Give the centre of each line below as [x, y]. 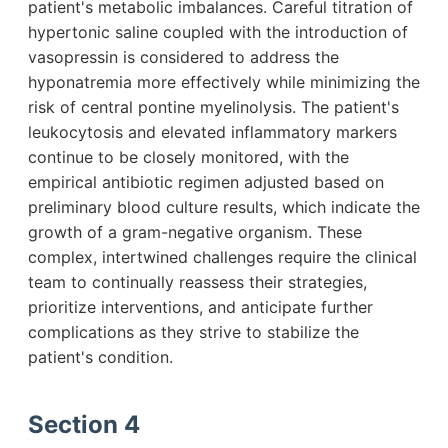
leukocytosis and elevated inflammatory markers [212, 132]
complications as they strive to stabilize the [193, 332]
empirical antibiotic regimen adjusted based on [206, 182]
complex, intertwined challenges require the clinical [222, 257]
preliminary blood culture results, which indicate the [224, 207]
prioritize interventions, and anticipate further [200, 307]
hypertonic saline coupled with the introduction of [218, 32]
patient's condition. [100, 357]
